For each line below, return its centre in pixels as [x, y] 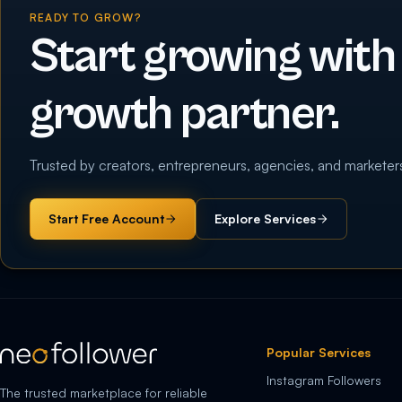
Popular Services [319, 353]
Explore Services [265, 219]
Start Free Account [106, 219]
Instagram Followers [324, 380]
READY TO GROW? [86, 18]
